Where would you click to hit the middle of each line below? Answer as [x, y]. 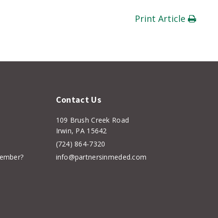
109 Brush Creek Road [92, 120]
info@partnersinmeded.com [101, 157]
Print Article [161, 18]
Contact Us [79, 100]
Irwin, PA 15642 [81, 131]
